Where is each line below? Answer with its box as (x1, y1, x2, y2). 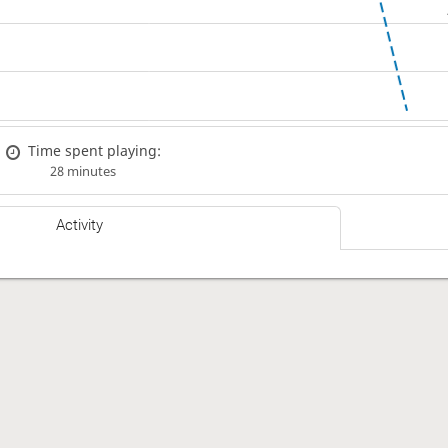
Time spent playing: (28, 140, 162, 160)
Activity (56, 216, 104, 235)
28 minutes (49, 162, 116, 180)
